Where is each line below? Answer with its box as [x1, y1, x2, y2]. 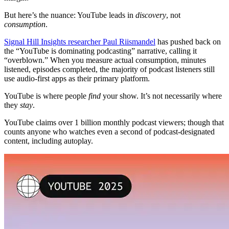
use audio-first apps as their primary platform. [4, 74, 150, 83]
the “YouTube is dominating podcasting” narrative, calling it [4, 47, 197, 56]
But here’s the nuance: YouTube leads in [4, 11, 135, 20]
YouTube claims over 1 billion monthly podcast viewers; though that [4, 118, 224, 127]
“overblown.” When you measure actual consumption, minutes [4, 56, 206, 65]
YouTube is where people [4, 91, 88, 101]
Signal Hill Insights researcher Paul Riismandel [4, 37, 155, 47]
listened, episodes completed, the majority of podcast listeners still [4, 65, 215, 74]
